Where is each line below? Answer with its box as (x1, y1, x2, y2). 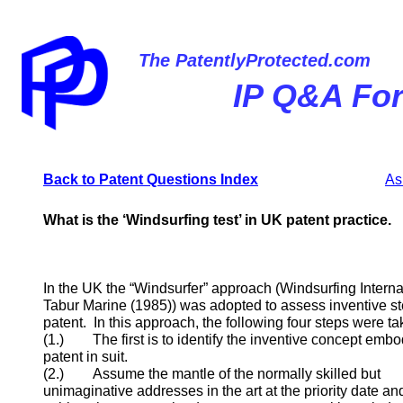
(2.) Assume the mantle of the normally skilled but (43, 366, 381, 381)
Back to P (43, 172, 109, 187)
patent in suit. (43, 349, 128, 364)
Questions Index (147, 172, 258, 187)
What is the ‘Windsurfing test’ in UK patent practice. (43, 212, 391, 228)
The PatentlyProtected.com (139, 50, 371, 70)
